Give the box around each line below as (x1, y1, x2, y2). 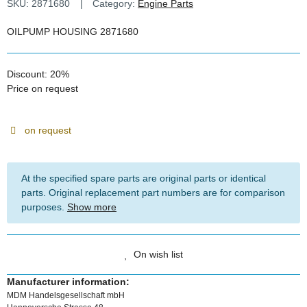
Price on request (7, 82, 78, 94)
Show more (67, 201, 116, 212)
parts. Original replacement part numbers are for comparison (21, 186, 285, 198)
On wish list (133, 248, 183, 260)
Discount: (7, 68, 50, 79)
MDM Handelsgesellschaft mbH (7, 290, 125, 300)
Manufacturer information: (7, 275, 130, 287)
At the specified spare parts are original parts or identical (21, 172, 266, 184)
